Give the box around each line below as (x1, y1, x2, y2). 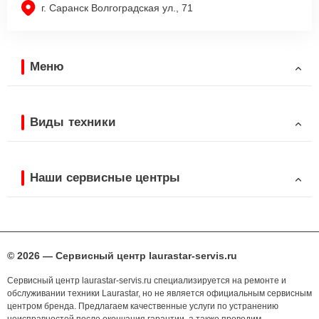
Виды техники (30, 115, 115, 129)
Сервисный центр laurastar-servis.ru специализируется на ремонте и (7, 276, 286, 286)
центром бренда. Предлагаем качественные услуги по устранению (7, 301, 278, 312)
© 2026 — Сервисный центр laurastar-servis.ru (7, 250, 237, 262)
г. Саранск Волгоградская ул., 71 (41, 2, 193, 14)
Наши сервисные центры (30, 170, 181, 184)
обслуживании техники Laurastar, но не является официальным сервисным (7, 288, 312, 299)
